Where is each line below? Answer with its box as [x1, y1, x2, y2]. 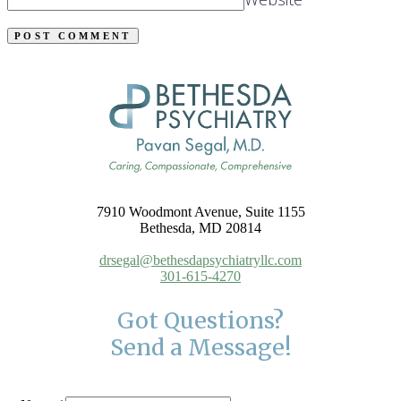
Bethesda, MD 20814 [140, 219, 261, 235]
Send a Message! [109, 332, 292, 362]
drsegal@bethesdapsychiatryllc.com [99, 252, 302, 268]
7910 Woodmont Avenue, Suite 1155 [96, 203, 305, 219]
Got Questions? [117, 305, 284, 335]
